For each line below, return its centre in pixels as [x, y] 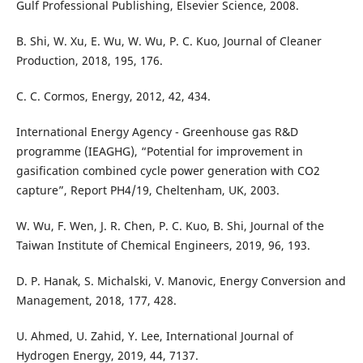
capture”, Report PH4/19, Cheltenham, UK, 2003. [147, 190]
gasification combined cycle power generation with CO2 [168, 170]
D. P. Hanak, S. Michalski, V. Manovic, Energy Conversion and [181, 280]
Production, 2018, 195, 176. [89, 60]
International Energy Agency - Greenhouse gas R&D [157, 131]
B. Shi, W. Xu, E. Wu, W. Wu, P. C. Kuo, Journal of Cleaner [169, 41]
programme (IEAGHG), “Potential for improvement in [159, 151]
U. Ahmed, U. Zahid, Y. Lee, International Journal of [154, 335]
